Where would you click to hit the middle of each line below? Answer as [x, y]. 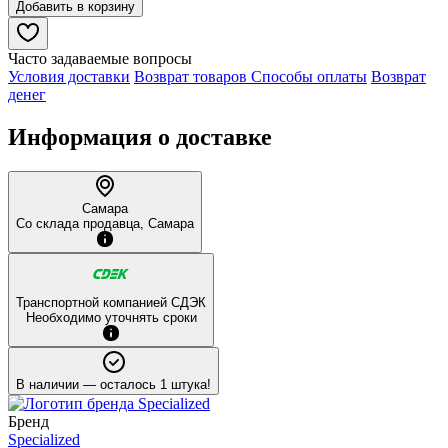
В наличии [47, 384]
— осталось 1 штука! [147, 384]
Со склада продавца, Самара [105, 223]
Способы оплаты [309, 76]
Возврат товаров [192, 76]
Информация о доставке [140, 136]
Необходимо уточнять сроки [111, 317]
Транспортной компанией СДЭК [111, 302]
